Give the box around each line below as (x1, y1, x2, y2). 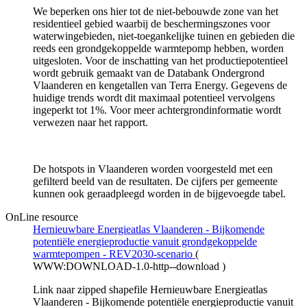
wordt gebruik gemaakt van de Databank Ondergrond (33, 66, 265, 79)
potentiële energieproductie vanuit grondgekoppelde (33, 235, 257, 247)
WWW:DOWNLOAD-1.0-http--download (33, 260, 222, 272)
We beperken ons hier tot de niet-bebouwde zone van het (33, 5, 278, 17)
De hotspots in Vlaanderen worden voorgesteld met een (33, 162, 273, 175)
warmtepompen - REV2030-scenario (33, 247, 195, 260)
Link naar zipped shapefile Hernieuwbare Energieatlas (33, 283, 267, 295)
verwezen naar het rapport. (33, 116, 148, 128)
